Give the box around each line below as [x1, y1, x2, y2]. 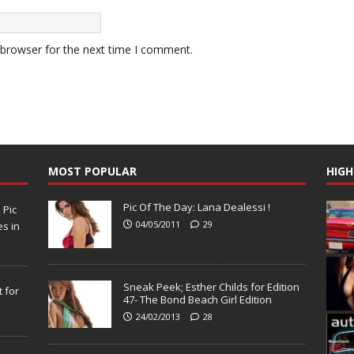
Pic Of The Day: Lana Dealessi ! [122, 200, 270, 215]
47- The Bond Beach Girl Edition [122, 292, 272, 307]
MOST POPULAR [47, 164, 137, 179]
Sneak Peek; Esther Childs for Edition [122, 280, 299, 295]
